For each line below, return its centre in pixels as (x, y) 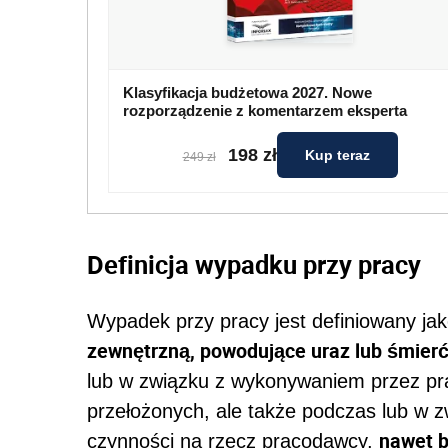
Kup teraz (337, 155)
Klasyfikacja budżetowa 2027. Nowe (247, 93)
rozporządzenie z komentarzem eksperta (265, 111)
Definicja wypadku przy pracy (254, 264)
